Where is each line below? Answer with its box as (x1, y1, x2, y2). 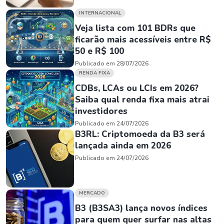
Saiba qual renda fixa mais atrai (75, 94, 209, 105)
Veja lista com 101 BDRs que (75, 22, 195, 34)
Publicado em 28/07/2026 (75, 59, 148, 67)
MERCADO (79, 189, 105, 196)
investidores (75, 105, 127, 117)
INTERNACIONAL (79, 9, 121, 16)
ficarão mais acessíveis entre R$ (75, 34, 211, 45)
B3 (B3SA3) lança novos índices (75, 202, 207, 214)
